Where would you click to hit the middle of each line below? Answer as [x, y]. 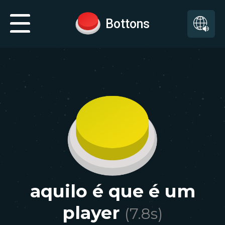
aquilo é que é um [113, 191]
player [91, 213]
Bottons [128, 24]
